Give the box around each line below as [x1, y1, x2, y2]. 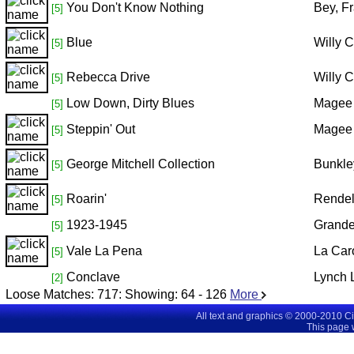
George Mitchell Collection [66, 157, 215, 171]
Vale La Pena [66, 244, 142, 258]
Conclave [66, 270, 120, 284]
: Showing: [119, 288, 181, 301]
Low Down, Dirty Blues [66, 96, 194, 110]
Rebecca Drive [66, 70, 150, 84]
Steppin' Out [66, 122, 135, 136]
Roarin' [66, 192, 107, 205]
